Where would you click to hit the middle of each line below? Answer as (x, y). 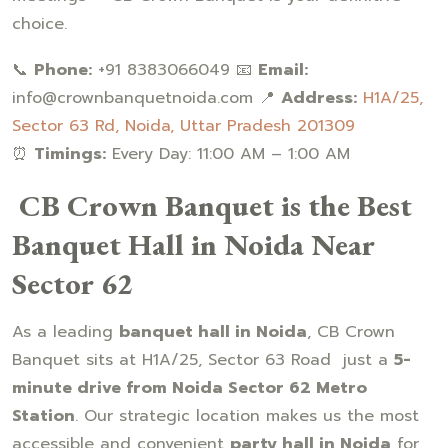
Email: (283, 69)
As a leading (65, 331)
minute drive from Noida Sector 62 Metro (189, 387)
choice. (39, 23)
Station (43, 415)
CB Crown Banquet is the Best (212, 205)
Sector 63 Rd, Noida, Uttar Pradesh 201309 (183, 125)
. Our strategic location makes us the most (247, 415)
